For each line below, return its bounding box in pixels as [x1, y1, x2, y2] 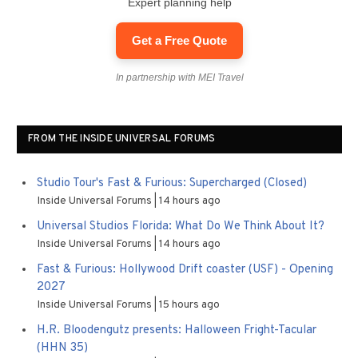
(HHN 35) [37, 340, 88, 356]
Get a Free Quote [132, 34, 227, 47]
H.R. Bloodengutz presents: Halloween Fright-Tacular [37, 323, 316, 338]
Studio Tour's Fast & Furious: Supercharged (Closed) [37, 176, 307, 191]
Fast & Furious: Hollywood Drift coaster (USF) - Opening [37, 262, 333, 277]
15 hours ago [159, 298, 220, 312]
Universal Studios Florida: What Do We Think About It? [37, 219, 324, 234]
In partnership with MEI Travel [115, 72, 244, 83]
